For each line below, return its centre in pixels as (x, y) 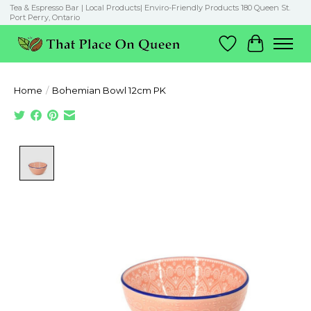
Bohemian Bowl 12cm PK (109, 90)
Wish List (251, 50)
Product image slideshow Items (148, 152)
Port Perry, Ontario (44, 18)
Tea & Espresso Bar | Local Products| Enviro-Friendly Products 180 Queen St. (150, 8)
